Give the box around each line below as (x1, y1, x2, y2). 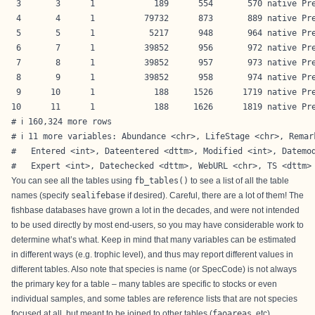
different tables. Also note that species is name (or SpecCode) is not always (11, 264, 297, 274)
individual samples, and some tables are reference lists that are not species (11, 294, 297, 304)
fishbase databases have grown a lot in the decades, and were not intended (11, 205, 300, 215)
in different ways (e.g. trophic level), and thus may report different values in (11, 250, 293, 259)
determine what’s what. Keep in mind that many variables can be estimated (11, 235, 296, 245)
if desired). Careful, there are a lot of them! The (125, 191, 304, 200)
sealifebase (71, 191, 125, 200)
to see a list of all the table (188, 176, 289, 186)
